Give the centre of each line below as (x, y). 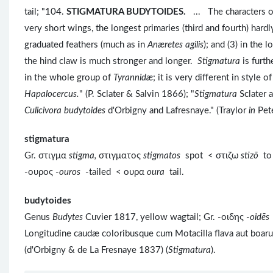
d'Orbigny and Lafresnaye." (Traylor (177, 111)
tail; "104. (45, 12)
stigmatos (164, 156)
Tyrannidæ (133, 78)
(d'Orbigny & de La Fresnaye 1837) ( (96, 250)
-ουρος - (42, 172)
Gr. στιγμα (47, 156)
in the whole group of (69, 78)
